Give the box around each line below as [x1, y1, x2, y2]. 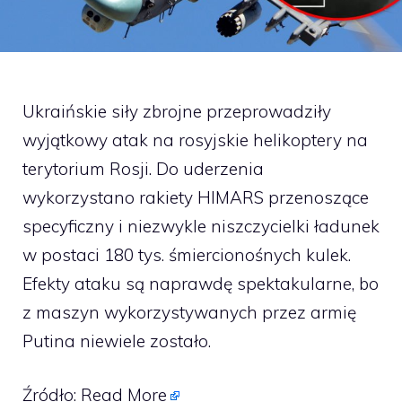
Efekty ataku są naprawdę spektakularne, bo [22, 272, 379, 294]
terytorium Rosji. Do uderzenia [22, 157, 264, 179]
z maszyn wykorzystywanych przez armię [22, 301, 356, 323]
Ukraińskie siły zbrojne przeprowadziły [22, 100, 331, 122]
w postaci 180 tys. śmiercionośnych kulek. [22, 243, 351, 266]
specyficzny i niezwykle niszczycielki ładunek [22, 214, 380, 237]
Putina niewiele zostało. [22, 329, 211, 352]
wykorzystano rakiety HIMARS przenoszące [22, 186, 369, 208]
